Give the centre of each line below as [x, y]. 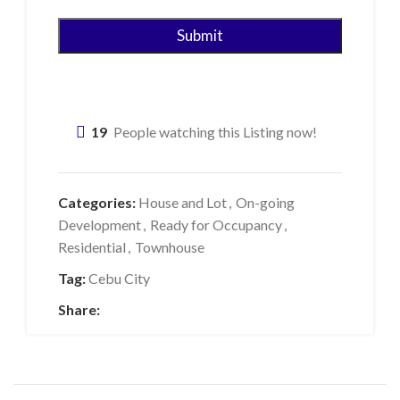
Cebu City [119, 279]
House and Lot [183, 203]
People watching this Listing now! [215, 132]
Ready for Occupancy [216, 225]
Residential [92, 247]
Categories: [97, 203]
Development [100, 225]
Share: [79, 310]
